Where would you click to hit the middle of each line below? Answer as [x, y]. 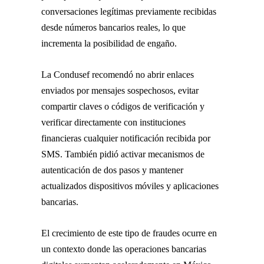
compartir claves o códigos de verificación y [123, 106]
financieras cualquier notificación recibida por [126, 138]
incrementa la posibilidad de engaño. [109, 43]
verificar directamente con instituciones [113, 122]
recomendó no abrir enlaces [142, 74]
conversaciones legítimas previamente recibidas [129, 11]
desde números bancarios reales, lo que [113, 27]
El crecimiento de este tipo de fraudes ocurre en [129, 233]
